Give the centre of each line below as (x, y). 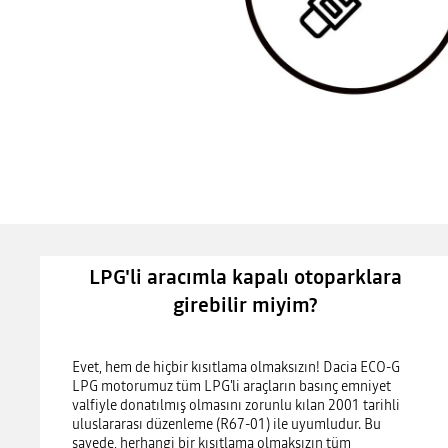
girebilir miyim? (245, 305)
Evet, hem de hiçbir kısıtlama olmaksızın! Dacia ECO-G (236, 367)
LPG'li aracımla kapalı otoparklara (245, 277)
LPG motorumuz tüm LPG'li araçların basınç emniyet (231, 386)
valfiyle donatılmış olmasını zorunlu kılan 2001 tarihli (236, 405)
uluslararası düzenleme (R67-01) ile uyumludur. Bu (226, 424)
